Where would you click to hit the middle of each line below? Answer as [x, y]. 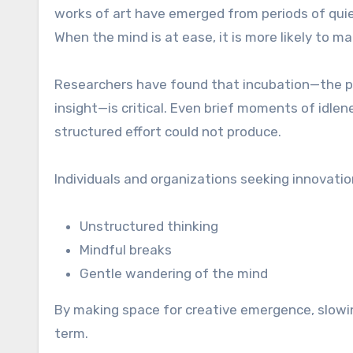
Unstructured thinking [149, 226]
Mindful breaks [126, 250]
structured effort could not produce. [168, 132]
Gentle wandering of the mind [174, 273]
